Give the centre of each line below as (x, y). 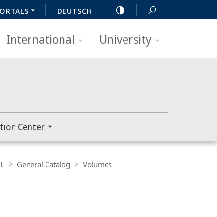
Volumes (97, 164)
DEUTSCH (75, 11)
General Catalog (44, 164)
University (125, 39)
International (40, 39)
